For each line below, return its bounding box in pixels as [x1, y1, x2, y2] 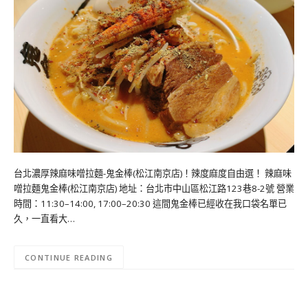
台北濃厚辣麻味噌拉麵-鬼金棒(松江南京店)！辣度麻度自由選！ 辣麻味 [14, 166, 291, 179]
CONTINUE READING [25, 252, 113, 263]
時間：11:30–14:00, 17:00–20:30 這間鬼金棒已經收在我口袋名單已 [14, 197, 287, 210]
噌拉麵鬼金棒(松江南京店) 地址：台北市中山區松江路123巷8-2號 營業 [14, 181, 294, 195]
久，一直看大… [14, 212, 75, 225]
